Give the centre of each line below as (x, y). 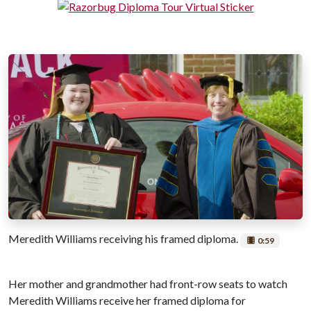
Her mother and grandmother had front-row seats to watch (148, 283)
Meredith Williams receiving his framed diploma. (124, 239)
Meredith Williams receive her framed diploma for (127, 300)
